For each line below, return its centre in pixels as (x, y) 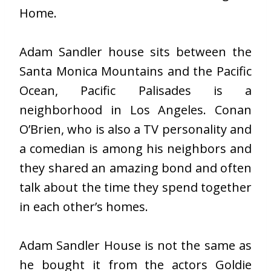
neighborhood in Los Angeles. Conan (135, 110)
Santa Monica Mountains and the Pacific (135, 71)
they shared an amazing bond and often (135, 168)
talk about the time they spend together (135, 188)
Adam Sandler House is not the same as (135, 246)
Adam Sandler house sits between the (135, 52)
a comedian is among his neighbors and (135, 149)
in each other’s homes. (84, 207)
